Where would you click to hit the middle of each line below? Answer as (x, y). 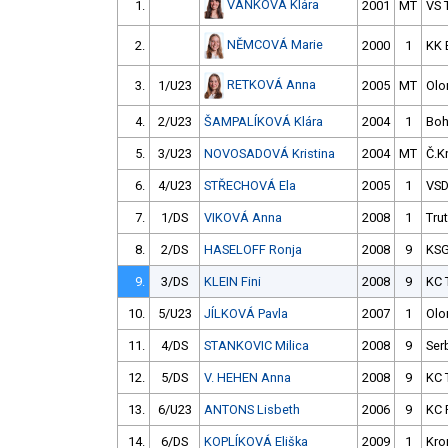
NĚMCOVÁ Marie (275, 44)
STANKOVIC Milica (256, 346)
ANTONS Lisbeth (252, 410)
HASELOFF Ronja (253, 250)
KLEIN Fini (232, 282)
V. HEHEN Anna (247, 378)
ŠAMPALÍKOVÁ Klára (263, 122)
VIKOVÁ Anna (243, 218)
